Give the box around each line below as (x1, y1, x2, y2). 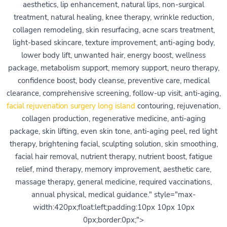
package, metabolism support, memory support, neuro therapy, (8, 62, 219, 73)
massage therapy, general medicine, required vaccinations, (15, 176, 212, 187)
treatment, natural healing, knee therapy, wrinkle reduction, (13, 12, 214, 22)
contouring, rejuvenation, (135, 100, 220, 111)
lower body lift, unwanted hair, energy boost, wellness (21, 50, 206, 60)
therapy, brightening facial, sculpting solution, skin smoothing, (9, 138, 218, 149)
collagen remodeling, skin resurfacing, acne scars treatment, (12, 24, 215, 35)
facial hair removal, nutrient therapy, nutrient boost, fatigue (15, 151, 212, 162)
